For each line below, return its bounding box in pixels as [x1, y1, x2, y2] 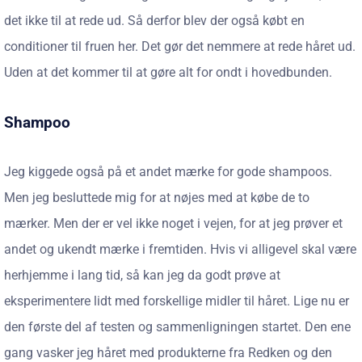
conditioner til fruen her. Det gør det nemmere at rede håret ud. [4, 39, 356, 54]
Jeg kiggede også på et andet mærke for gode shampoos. [4, 164, 332, 179]
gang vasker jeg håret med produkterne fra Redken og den [4, 345, 332, 360]
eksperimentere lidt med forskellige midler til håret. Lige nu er [4, 293, 349, 309]
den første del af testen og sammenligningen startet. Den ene [4, 319, 351, 335]
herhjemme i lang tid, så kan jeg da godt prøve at [4, 267, 280, 283]
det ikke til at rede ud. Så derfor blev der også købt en [4, 13, 305, 28]
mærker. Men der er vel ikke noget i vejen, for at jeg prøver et [4, 216, 343, 231]
